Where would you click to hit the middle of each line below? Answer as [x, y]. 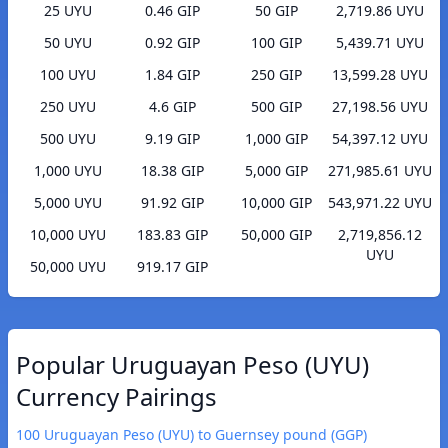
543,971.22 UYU [380, 203]
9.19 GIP [172, 139]
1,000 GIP [276, 139]
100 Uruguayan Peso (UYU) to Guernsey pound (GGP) [191, 435]
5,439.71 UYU [380, 43]
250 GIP [276, 75]
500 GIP [276, 107]
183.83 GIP [172, 235]
